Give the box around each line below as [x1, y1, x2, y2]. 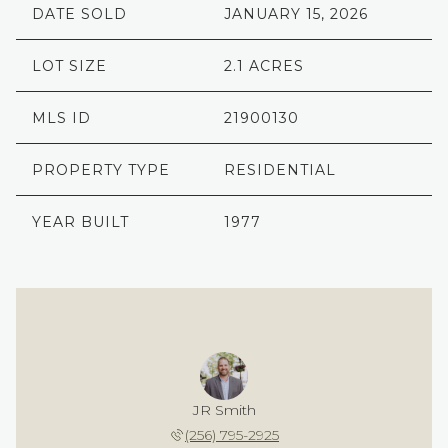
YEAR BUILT [32, 213, 129, 231]
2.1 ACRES [224, 57, 304, 75]
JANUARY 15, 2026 [224, 5, 368, 23]
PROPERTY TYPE [32, 161, 170, 179]
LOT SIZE [32, 57, 107, 75]
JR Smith [192, 401, 256, 419]
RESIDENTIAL [224, 161, 336, 179]
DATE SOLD [32, 5, 127, 23]
